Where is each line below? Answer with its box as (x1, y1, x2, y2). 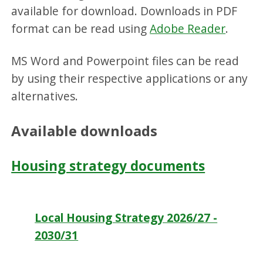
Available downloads (11, 121, 158, 141)
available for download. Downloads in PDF (11, 3, 238, 19)
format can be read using (11, 21, 150, 37)
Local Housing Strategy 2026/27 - (35, 209, 218, 225)
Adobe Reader (150, 21, 226, 37)
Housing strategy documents (11, 156, 205, 175)
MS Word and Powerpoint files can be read (11, 53, 240, 69)
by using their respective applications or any (11, 70, 248, 87)
